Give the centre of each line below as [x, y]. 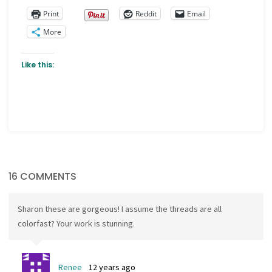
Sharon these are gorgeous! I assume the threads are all [119, 209]
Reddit [146, 13]
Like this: [38, 64]
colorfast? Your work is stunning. [76, 224]
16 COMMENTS [43, 177]
